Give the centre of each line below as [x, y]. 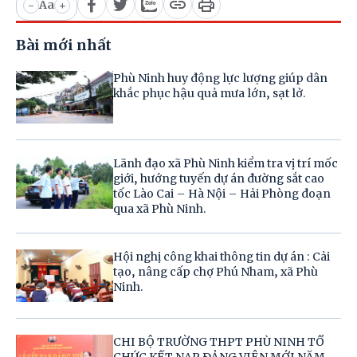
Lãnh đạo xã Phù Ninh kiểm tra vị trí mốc [226, 164]
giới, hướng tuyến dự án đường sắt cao [219, 179]
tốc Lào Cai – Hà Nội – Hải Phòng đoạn [222, 194]
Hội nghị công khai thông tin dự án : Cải [222, 257]
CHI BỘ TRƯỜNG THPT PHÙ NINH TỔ [219, 342]
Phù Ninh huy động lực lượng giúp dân [221, 78]
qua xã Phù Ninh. [160, 209]
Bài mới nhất [64, 45]
